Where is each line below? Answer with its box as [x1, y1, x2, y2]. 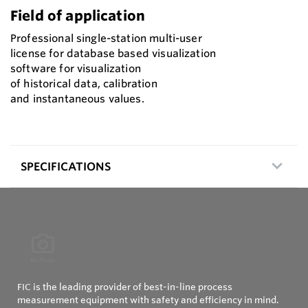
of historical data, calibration [10, 76, 157, 90]
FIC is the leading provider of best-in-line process [17, 280, 232, 292]
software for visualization [10, 61, 141, 75]
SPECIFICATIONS [21, 159, 111, 173]
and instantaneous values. [10, 91, 144, 105]
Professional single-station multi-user [10, 31, 202, 45]
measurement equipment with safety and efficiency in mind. [17, 294, 279, 305]
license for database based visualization [10, 46, 217, 60]
